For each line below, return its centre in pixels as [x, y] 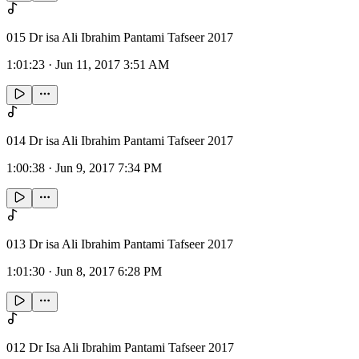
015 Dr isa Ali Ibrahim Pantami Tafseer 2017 [120, 38]
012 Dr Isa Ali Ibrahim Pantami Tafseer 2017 [120, 348]
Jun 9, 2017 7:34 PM [109, 168]
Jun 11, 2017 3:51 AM [112, 65]
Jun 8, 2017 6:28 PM [109, 272]
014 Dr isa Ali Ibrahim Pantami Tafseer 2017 [120, 141]
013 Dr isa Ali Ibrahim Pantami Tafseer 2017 [120, 244]
